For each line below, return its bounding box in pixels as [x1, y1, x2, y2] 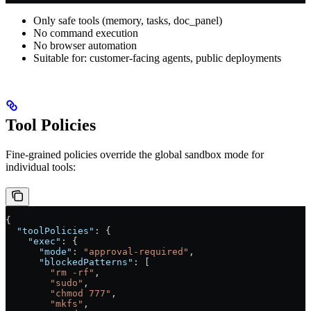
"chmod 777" [6, 287, 111, 299]
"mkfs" [6, 298, 83, 309]
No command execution [33, 26, 138, 39]
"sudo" [6, 277, 83, 288]
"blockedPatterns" [6, 256, 133, 267]
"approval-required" [83, 246, 189, 257]
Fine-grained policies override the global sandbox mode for [6, 148, 264, 160]
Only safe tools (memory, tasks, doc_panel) [33, 14, 222, 26]
